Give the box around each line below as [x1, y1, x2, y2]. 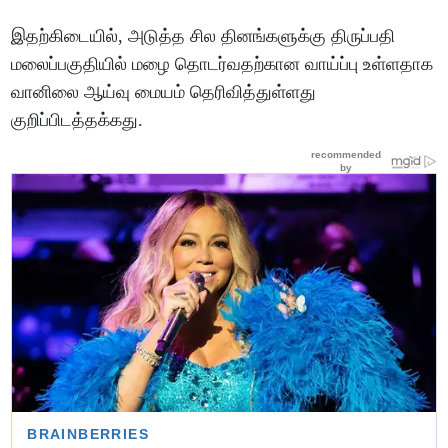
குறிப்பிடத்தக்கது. [11, 109, 144, 130]
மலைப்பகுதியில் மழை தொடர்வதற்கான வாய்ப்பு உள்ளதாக [11, 53, 434, 74]
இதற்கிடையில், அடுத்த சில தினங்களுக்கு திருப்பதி [11, 25, 396, 46]
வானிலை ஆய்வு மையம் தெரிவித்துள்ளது [11, 81, 317, 102]
